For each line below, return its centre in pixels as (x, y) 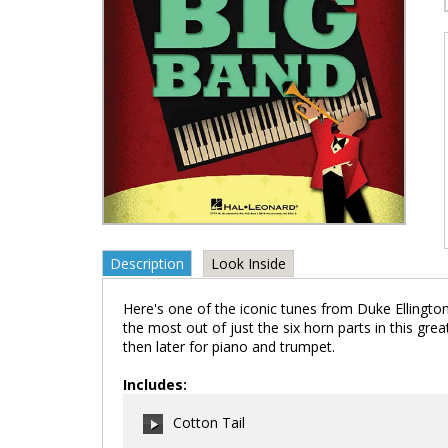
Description (147, 263)
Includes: (155, 384)
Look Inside (248, 263)
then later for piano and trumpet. (229, 346)
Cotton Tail (209, 422)
